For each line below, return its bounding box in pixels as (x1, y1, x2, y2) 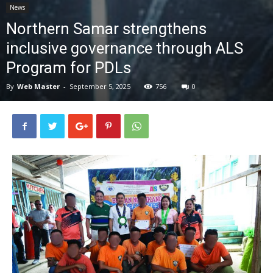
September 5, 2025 (69, 82, 130, 91)
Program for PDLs (6, 58, 131, 77)
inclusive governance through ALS (6, 39, 243, 57)
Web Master (17, 82, 60, 91)
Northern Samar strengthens (6, 19, 207, 38)
